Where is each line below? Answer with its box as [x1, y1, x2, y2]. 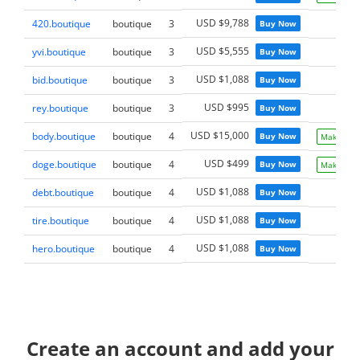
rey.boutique [32, 101, 88, 116]
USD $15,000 [190, 129, 249, 143]
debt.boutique [32, 186, 94, 200]
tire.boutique [32, 214, 89, 228]
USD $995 [204, 100, 249, 115]
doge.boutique [32, 157, 96, 172]
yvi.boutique [32, 45, 86, 59]
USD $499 [204, 157, 249, 171]
